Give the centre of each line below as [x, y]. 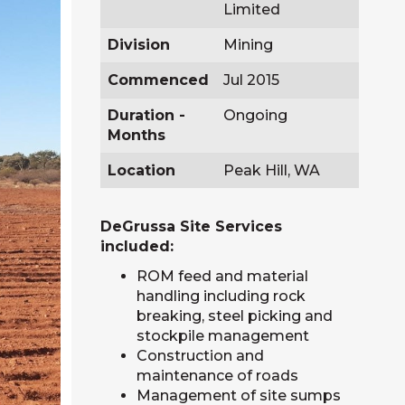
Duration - [146, 115]
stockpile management [222, 336]
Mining [248, 45]
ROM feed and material [222, 276]
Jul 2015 [251, 80]
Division [138, 45]
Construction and [200, 356]
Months [136, 135]
